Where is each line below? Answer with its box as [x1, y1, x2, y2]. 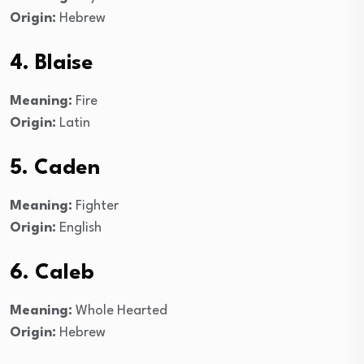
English [56, 220, 102, 235]
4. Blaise [10, 52, 93, 74]
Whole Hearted [72, 303, 167, 318]
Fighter [72, 198, 119, 213]
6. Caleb [10, 262, 94, 284]
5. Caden [10, 157, 100, 179]
